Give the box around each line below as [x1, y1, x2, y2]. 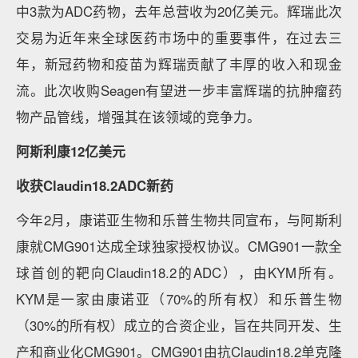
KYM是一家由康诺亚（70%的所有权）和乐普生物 [16, 289, 342, 308]
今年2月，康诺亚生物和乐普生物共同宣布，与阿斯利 [16, 210, 342, 229]
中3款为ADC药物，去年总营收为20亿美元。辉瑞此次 [16, 2, 342, 21]
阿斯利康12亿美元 [16, 141, 125, 161]
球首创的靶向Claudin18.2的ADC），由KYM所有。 [16, 263, 342, 282]
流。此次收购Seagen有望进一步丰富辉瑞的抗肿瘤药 [16, 81, 342, 100]
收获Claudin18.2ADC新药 [16, 176, 173, 195]
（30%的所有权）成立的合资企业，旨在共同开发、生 [16, 316, 342, 335]
